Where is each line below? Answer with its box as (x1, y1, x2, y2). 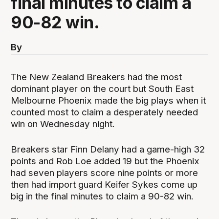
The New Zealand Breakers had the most (11, 71, 182, 83)
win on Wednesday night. (11, 118, 115, 130)
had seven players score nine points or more (11, 167, 198, 179)
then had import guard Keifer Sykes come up (11, 179, 198, 191)
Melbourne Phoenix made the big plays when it (11, 95, 206, 107)
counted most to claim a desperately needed (11, 107, 198, 118)
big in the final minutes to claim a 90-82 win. (11, 191, 194, 202)
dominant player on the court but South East (11, 83, 194, 95)
